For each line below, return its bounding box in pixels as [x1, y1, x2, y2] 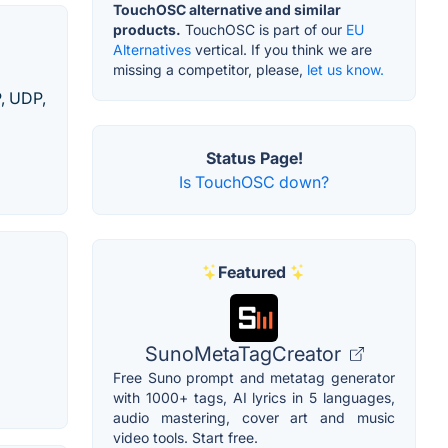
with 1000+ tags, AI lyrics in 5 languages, [113, 388, 395, 406]
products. [113, 20, 181, 38]
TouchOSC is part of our [181, 20, 346, 38]
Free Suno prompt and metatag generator [113, 368, 395, 386]
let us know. [307, 60, 384, 78]
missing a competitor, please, [113, 60, 307, 78]
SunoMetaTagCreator [144, 341, 346, 366]
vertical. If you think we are [191, 40, 372, 58]
